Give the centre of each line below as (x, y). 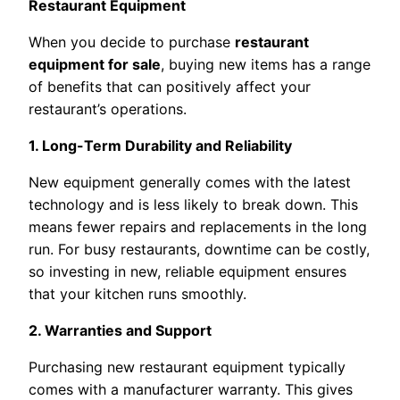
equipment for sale (95, 64)
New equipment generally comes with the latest (190, 182)
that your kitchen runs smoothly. (137, 293)
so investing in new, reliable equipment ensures (187, 271)
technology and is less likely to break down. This (193, 204)
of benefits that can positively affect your (170, 86)
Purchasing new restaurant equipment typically (187, 367)
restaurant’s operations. (108, 108)
